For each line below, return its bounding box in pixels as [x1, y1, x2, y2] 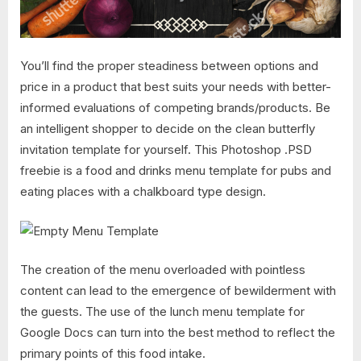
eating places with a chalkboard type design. [20, 184, 266, 200]
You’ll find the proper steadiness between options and [20, 58, 318, 74]
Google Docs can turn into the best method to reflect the [20, 325, 335, 341]
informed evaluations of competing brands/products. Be [20, 100, 330, 116]
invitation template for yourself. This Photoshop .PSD [20, 142, 312, 158]
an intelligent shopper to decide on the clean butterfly [20, 121, 315, 137]
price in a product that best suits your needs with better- [20, 79, 331, 95]
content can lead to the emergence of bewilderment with [20, 283, 336, 299]
